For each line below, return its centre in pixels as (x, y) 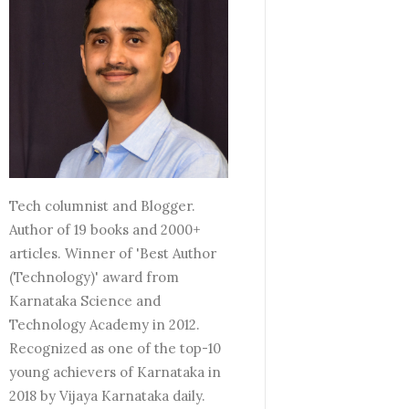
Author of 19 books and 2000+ (105, 230)
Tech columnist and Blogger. (102, 206)
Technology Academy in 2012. (105, 325)
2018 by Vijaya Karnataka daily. (107, 396)
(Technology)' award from (94, 277)
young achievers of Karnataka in (115, 372)
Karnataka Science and (85, 301)
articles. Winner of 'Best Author (113, 253)
